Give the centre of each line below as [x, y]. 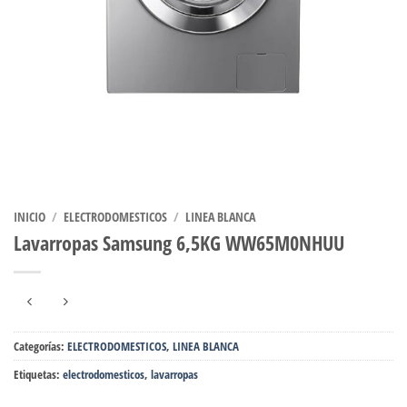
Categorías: [40, 346]
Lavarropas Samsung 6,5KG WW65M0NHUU [179, 243]
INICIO [30, 216]
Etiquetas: [38, 374]
